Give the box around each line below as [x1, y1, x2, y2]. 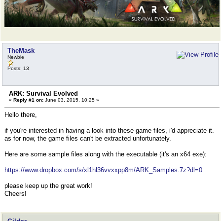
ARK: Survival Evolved [9, 90, 78, 97]
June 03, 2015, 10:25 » [43, 97, 99, 103]
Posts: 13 [7, 66, 29, 71]
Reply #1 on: [13, 97, 43, 103]
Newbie [7, 54, 24, 60]
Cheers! [4, 190, 27, 197]
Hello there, [4, 111, 37, 118]
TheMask [7, 47, 35, 54]
